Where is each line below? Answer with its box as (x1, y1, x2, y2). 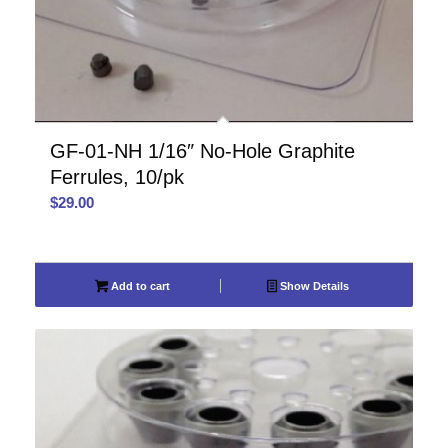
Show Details (277, 280, 350, 292)
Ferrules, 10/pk (49, 166, 184, 188)
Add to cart (107, 280, 170, 292)
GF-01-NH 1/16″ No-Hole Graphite (49, 140, 355, 162)
